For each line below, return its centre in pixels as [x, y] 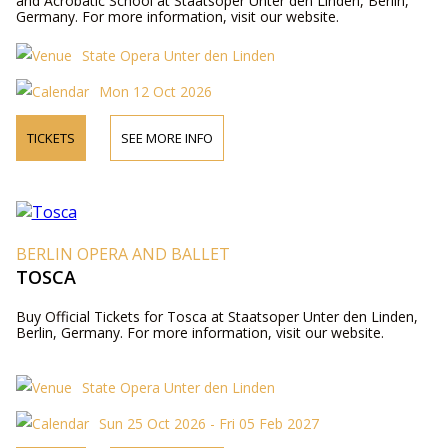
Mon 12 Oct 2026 [155, 91]
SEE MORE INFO [166, 137]
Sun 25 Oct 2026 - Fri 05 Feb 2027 [208, 423]
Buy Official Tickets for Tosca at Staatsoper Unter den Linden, [216, 316]
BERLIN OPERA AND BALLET [122, 253]
